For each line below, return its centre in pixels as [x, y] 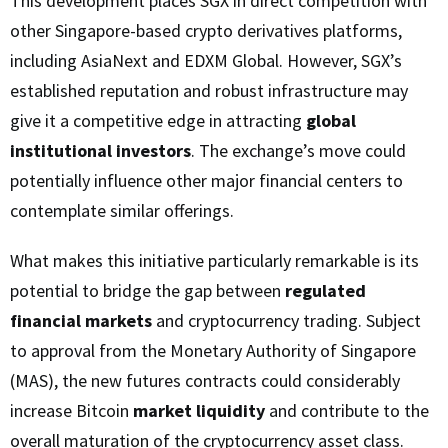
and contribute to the [347, 411]
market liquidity [199, 411]
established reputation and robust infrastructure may [209, 91]
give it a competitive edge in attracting [158, 121]
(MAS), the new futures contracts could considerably [205, 381]
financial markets [81, 321]
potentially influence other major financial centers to [206, 181]
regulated [325, 291]
